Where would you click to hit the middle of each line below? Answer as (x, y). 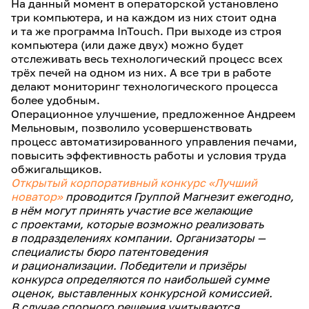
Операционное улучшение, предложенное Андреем (153, 114)
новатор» (37, 197)
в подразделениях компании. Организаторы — (138, 238)
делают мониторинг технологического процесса (144, 86)
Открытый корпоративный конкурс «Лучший (134, 183)
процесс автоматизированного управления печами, (154, 141)
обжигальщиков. (57, 169)
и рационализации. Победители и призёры (129, 266)
